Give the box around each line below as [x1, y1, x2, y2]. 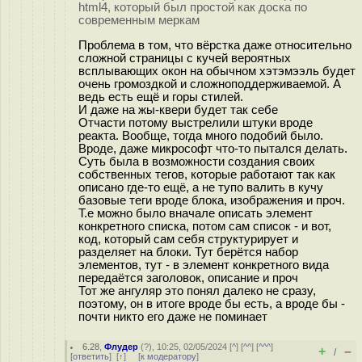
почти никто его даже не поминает [78, 309, 267, 323]
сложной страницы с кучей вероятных [78, 51, 291, 65]
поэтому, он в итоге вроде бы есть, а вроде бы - [78, 297, 345, 310]
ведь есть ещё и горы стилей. [78, 90, 243, 103]
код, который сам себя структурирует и [78, 232, 298, 246]
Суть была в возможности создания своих [78, 154, 315, 168]
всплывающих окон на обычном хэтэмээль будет [78, 64, 356, 78]
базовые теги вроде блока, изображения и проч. [78, 193, 345, 207]
